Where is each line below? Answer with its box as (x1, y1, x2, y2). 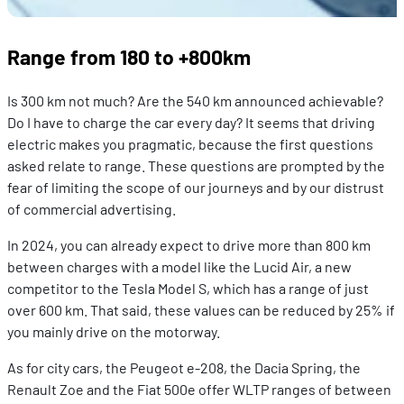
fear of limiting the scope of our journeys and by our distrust (7, 179, 384, 197)
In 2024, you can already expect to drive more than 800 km (7, 236, 371, 254)
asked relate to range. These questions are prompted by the (7, 157, 385, 175)
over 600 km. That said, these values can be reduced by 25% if (7, 301, 395, 319)
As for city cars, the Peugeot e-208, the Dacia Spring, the (7, 359, 361, 377)
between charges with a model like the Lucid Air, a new (7, 258, 352, 276)
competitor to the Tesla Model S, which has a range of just (7, 280, 369, 298)
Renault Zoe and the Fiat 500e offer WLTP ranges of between (7, 381, 391, 399)
